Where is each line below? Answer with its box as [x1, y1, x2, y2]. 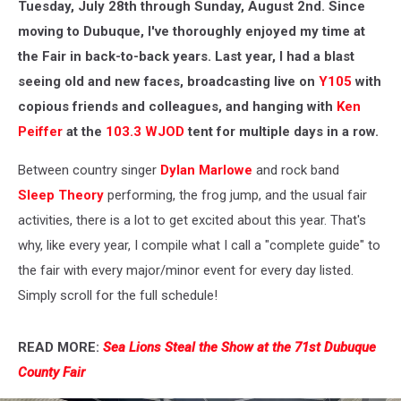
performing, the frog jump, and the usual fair [104, 187, 367, 203]
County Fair [18, 364, 85, 380]
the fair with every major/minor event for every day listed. [18, 262, 354, 278]
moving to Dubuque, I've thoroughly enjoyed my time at [18, 23, 365, 39]
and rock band [252, 162, 339, 178]
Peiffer [18, 124, 63, 140]
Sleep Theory [18, 187, 104, 203]
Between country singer [18, 162, 160, 178]
